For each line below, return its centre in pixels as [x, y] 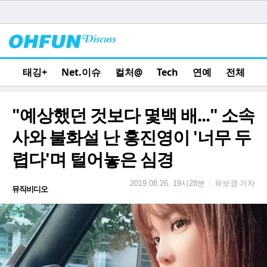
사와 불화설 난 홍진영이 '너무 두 [131, 137]
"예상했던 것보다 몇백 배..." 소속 [133, 115]
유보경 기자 [235, 183]
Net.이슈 [81, 72]
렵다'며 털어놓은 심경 [93, 159]
